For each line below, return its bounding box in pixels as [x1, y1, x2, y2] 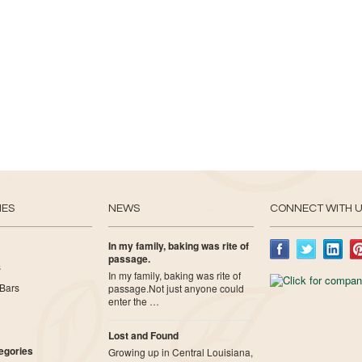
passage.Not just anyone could [108, 281, 244, 295]
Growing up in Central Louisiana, [108, 345, 253, 359]
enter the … [108, 294, 159, 308]
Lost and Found [108, 328, 179, 343]
